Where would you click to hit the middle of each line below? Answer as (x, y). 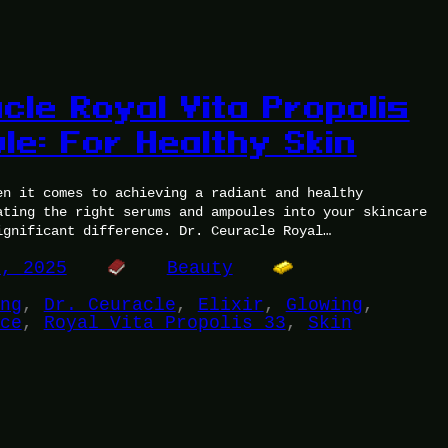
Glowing (324, 305)
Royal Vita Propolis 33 (164, 323)
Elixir (230, 305)
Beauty (199, 268)
